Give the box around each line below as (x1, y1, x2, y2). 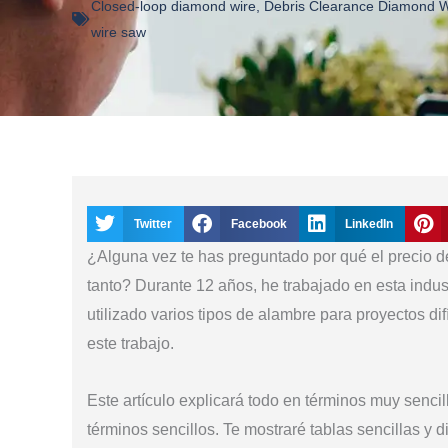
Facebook (230, 217, 287, 231)
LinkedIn (345, 217, 394, 231)
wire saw (91, 24, 146, 40)
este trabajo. (87, 335, 174, 352)
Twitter (133, 217, 172, 231)
